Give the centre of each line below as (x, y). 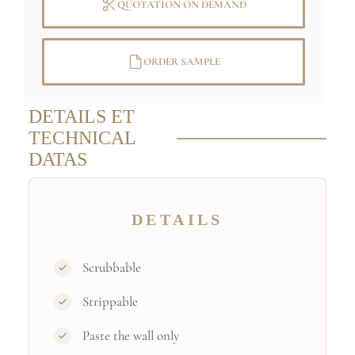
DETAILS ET (81, 116)
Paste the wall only (131, 336)
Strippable (111, 302)
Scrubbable (112, 268)
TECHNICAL (82, 138)
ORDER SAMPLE (181, 61)
